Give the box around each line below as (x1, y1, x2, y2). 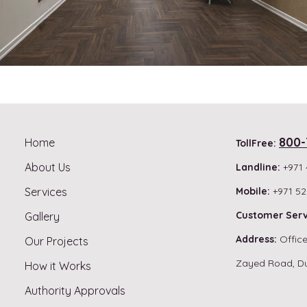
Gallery (25, 210, 60, 224)
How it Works (25, 259, 91, 273)
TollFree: (236, 137, 279, 150)
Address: (236, 233, 277, 246)
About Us (25, 160, 71, 175)
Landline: (236, 161, 280, 174)
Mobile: (236, 185, 270, 198)
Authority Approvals (25, 284, 125, 298)
